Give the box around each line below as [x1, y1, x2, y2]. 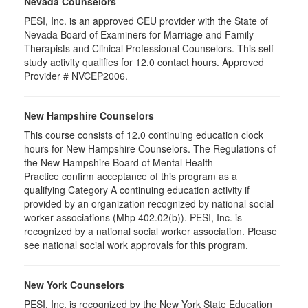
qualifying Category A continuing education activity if [24, 183, 250, 197]
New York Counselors [24, 278, 124, 291]
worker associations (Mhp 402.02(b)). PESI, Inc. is [24, 210, 242, 224]
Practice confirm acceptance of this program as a [24, 169, 237, 183]
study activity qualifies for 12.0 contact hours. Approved [24, 55, 264, 69]
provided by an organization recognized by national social [24, 197, 274, 210]
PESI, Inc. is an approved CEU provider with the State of [24, 14, 268, 27]
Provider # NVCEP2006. [24, 69, 128, 82]
